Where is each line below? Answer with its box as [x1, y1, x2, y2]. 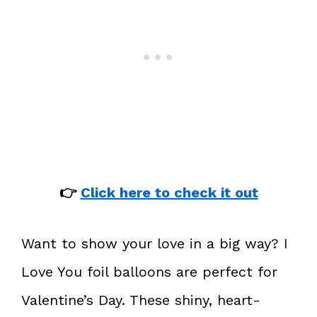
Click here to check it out [80, 183, 258, 201]
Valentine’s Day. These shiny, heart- [21, 291, 260, 309]
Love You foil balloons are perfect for [21, 263, 277, 280]
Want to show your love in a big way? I [21, 234, 288, 252]
